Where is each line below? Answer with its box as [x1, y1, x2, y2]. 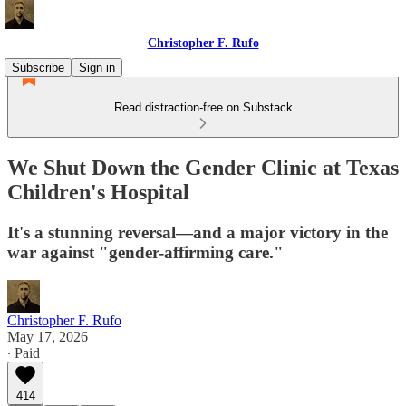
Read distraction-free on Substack [113, 101, 293, 114]
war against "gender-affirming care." [7, 242, 284, 262]
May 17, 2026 [7, 328, 88, 344]
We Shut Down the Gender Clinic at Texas [7, 155, 399, 179]
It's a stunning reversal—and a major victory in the [7, 222, 388, 242]
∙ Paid [7, 344, 40, 361]
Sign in [79, 61, 115, 74]
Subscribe [12, 61, 64, 74]
